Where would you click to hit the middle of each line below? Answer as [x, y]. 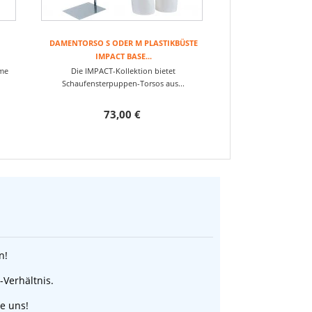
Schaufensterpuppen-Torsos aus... [123, 83]
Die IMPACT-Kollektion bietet [123, 71]
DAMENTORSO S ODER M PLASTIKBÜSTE [123, 43]
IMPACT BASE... [123, 56]
